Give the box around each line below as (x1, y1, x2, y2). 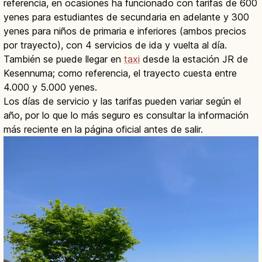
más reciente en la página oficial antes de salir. (4, 123, 203, 136)
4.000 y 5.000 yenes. (4, 81, 97, 94)
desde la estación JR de (140, 53, 248, 65)
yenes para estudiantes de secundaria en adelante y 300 (4, 11, 249, 23)
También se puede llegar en (4, 53, 124, 65)
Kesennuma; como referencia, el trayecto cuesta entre (4, 67, 237, 80)
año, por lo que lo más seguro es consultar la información (4, 109, 249, 122)
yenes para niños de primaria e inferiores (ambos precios (4, 25, 246, 37)
